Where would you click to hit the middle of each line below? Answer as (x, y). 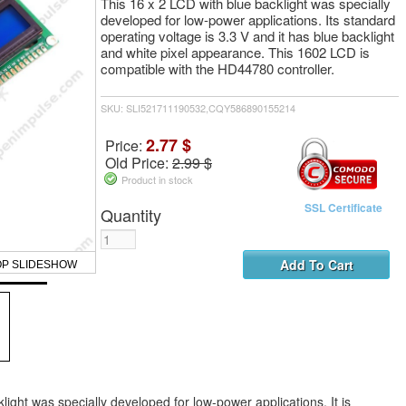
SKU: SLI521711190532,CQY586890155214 (198, 108)
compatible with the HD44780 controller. (217, 68)
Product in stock (157, 180)
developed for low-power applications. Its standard (248, 19)
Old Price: (139, 163)
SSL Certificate (343, 208)
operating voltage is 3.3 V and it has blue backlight (247, 35)
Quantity (131, 215)
